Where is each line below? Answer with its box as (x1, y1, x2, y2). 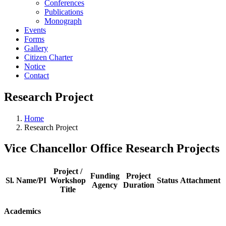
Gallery (24, 43, 48, 52)
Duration (123, 181, 154, 190)
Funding (90, 172, 120, 181)
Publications (44, 7, 83, 16)
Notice (24, 62, 45, 71)
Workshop (50, 176, 86, 185)
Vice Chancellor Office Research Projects (4, 142, 219, 155)
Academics (4, 206, 41, 215)
